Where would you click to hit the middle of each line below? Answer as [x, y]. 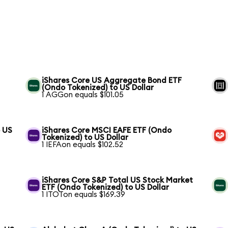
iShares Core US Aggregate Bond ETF [112, 81]
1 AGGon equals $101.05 [83, 95]
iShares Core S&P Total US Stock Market [118, 181]
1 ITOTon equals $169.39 [84, 195]
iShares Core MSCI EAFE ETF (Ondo [107, 131]
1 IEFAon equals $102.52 [83, 145]
